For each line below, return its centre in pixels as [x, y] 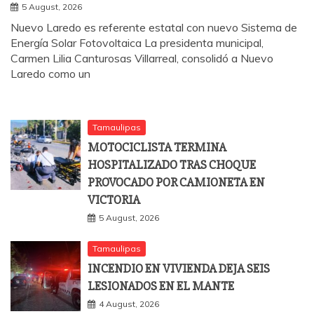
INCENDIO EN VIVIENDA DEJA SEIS [179, 268]
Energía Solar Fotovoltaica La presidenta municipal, [137, 42]
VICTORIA [114, 199]
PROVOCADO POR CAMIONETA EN [176, 182]
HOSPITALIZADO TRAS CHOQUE [172, 164]
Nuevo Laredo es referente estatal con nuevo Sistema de [154, 27]
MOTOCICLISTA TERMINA [157, 147]
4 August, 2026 [129, 303]
